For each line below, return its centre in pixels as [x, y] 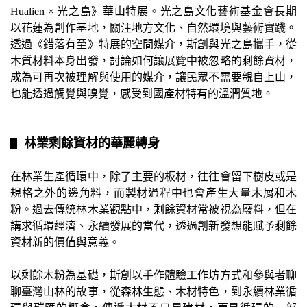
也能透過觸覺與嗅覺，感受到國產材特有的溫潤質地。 [142, 94]
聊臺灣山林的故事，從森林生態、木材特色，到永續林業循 [153, 292]
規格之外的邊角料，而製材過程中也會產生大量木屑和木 [153, 193]
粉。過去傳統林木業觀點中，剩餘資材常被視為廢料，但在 [153, 210]
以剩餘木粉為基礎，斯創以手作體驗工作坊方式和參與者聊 [153, 275]
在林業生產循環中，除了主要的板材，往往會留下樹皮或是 [153, 177]
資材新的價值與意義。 [65, 243]
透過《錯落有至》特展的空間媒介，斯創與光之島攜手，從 [153, 45]
